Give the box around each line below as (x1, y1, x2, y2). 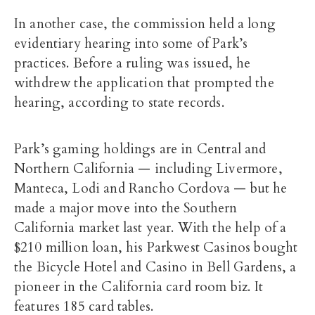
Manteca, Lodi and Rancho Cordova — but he (14, 179, 288, 198)
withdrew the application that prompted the (14, 74, 274, 92)
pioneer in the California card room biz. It (14, 278, 263, 296)
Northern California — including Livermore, (14, 160, 283, 178)
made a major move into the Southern (14, 199, 238, 217)
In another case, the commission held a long (14, 15, 276, 33)
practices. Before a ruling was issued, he (14, 54, 251, 72)
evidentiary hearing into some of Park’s (14, 34, 248, 53)
